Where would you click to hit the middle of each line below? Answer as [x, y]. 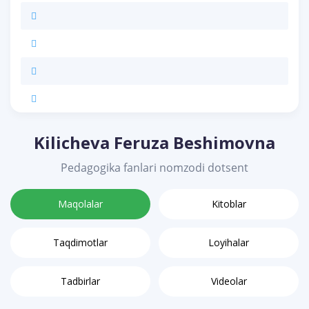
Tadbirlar [80, 281]
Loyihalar [229, 243]
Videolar [229, 281]
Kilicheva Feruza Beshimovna [154, 143]
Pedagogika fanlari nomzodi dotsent [154, 168]
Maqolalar [80, 204]
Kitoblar [229, 204]
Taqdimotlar [80, 243]
